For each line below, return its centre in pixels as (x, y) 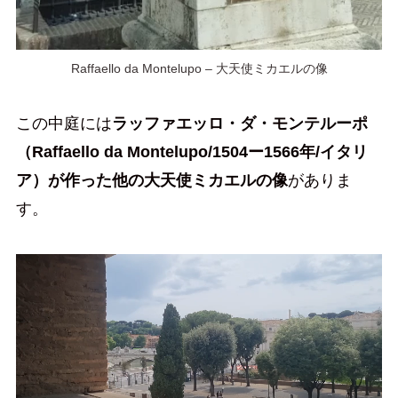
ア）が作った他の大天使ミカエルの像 (151, 180)
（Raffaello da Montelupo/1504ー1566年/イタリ (191, 151)
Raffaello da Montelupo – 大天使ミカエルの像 (199, 68)
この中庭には (64, 123)
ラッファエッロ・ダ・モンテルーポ (239, 123)
